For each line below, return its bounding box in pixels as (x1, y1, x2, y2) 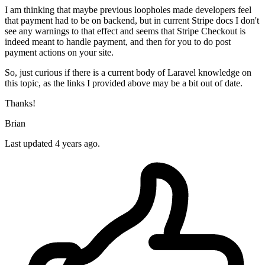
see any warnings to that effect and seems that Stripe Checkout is (5, 26, 245, 37)
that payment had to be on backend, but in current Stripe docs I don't (5, 15, 259, 26)
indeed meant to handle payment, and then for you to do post (5, 37, 231, 47)
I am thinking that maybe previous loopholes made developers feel (5, 5, 251, 15)
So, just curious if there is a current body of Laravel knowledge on (5, 67, 251, 78)
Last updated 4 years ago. (5, 138, 100, 149)
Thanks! (5, 98, 35, 109)
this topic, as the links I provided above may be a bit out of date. (5, 78, 243, 89)
